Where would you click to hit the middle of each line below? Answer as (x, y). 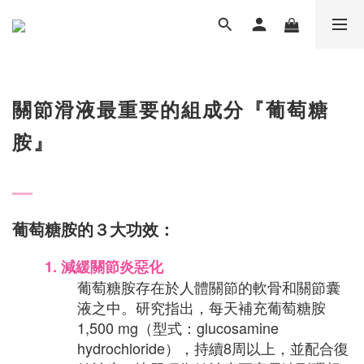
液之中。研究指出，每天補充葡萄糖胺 (201, 307)
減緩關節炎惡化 (112, 266)
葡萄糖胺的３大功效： (96, 229)
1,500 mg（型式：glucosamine (178, 327)
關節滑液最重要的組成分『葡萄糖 (171, 109)
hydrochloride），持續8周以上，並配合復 (213, 348)
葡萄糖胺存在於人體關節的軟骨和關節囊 (209, 287)
